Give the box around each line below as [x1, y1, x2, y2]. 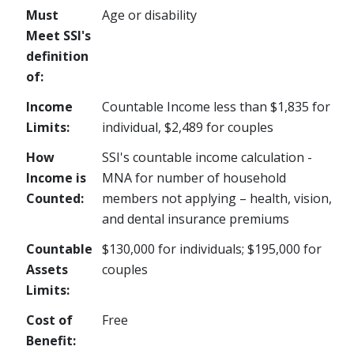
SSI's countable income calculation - [102, 149, 312, 166]
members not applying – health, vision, [102, 190, 332, 207]
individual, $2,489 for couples [102, 119, 273, 136]
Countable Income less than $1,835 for [102, 98, 330, 115]
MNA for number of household [102, 169, 286, 186]
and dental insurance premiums [102, 210, 289, 228]
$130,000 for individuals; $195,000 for [102, 240, 322, 258]
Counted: [26, 190, 84, 207]
